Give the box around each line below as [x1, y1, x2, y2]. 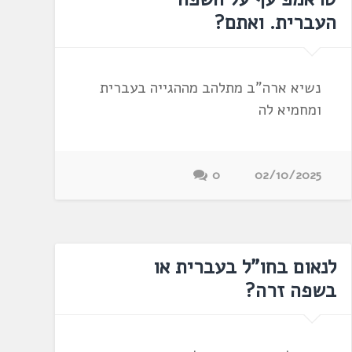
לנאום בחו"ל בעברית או [152, 254, 336, 280]
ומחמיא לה [258, 100, 322, 121]
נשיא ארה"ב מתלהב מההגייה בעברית [100, 78, 322, 99]
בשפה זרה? [244, 277, 336, 304]
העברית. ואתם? [214, 9, 336, 37]
